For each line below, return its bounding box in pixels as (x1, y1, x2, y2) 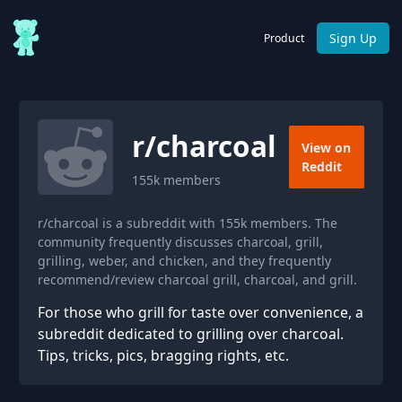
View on (301, 139, 351, 156)
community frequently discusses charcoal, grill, (38, 233, 323, 250)
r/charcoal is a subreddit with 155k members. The (38, 214, 337, 232)
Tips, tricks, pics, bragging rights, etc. (38, 345, 289, 365)
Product (264, 30, 304, 46)
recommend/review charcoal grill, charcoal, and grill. (38, 271, 357, 288)
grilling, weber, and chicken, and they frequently (38, 252, 331, 269)
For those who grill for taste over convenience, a (38, 302, 363, 322)
